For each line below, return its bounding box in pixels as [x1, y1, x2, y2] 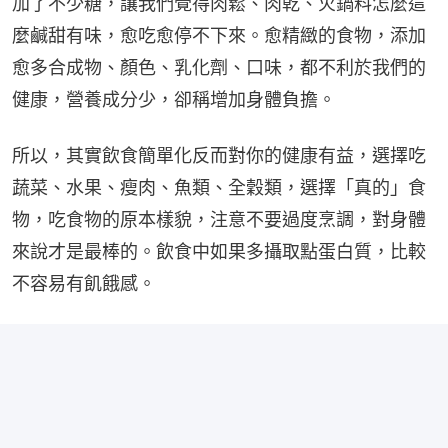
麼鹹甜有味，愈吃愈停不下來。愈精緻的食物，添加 [12, 25, 426, 47]
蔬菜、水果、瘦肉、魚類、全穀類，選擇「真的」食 [12, 177, 426, 199]
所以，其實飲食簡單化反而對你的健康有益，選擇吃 [12, 145, 426, 167]
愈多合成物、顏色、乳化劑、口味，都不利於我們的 [12, 57, 426, 79]
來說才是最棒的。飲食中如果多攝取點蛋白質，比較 [12, 241, 426, 263]
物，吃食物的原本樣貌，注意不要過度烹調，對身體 [12, 209, 426, 231]
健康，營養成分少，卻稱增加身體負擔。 [12, 89, 336, 111]
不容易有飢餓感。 [12, 273, 156, 295]
